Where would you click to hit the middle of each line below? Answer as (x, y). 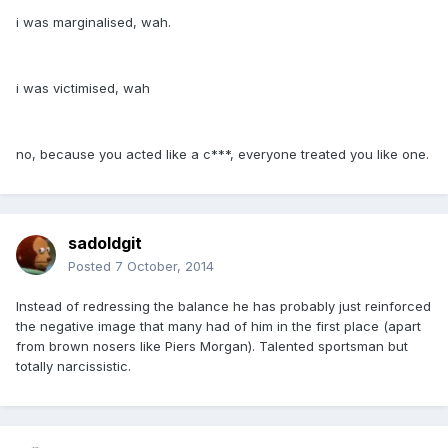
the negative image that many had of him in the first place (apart (218, 326)
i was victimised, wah (83, 88)
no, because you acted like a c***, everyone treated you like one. (222, 154)
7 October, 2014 (164, 266)
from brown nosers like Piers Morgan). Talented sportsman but (212, 346)
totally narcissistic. (73, 366)
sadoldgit (105, 243)
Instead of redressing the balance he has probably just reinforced (223, 306)
